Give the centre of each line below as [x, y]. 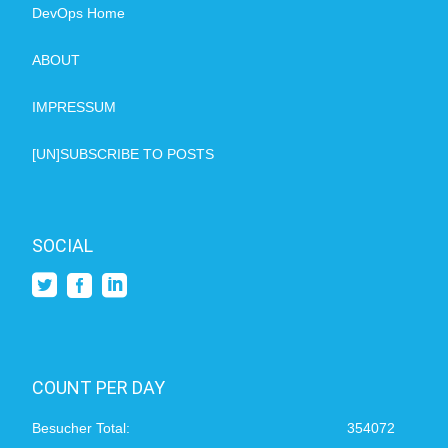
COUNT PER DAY [99, 388]
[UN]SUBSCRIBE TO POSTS [123, 154]
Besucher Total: [81, 428]
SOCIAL [63, 246]
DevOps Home [79, 13]
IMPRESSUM [74, 107]
